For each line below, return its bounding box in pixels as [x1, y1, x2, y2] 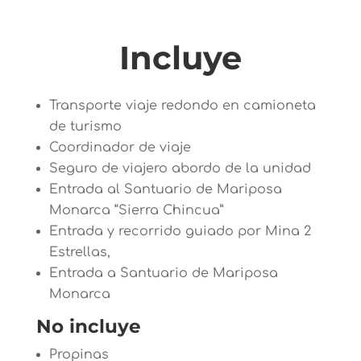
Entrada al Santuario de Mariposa [48, 182, 282, 197]
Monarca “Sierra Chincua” [48, 203, 223, 218]
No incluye [35, 315, 141, 338]
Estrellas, [48, 245, 110, 260]
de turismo [48, 119, 122, 135]
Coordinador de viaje [48, 140, 191, 156]
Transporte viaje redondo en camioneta [48, 98, 316, 114]
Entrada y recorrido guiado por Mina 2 [48, 224, 311, 239]
